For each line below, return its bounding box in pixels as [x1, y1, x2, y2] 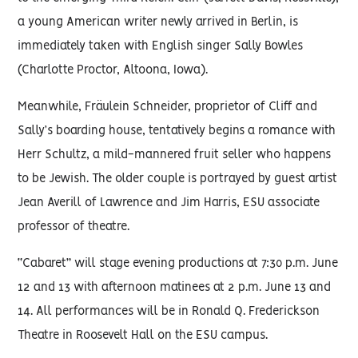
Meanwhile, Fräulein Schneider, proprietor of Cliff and [18, 101, 318, 113]
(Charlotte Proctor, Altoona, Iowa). [18, 65, 209, 76]
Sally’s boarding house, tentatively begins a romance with [18, 125, 336, 137]
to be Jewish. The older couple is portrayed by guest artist [18, 173, 338, 185]
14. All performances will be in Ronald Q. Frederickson [18, 306, 320, 317]
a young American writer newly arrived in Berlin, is [18, 17, 299, 28]
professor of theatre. [18, 221, 130, 233]
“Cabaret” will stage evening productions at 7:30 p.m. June [18, 258, 339, 269]
